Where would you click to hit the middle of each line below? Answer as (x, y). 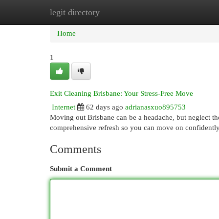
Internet (64, 107)
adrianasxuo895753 (155, 107)
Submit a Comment (81, 169)
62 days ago (105, 107)
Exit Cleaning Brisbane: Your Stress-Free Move (121, 93)
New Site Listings (124, 12)
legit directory (75, 12)
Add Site (179, 12)
